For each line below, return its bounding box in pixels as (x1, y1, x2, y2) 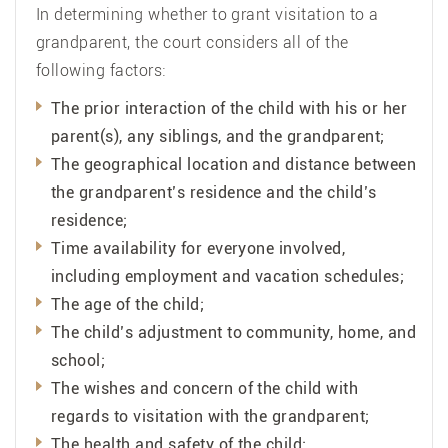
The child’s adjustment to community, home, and (51, 322, 417, 342)
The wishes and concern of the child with (51, 378, 359, 398)
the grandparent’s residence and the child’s (51, 182, 377, 202)
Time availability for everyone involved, (51, 238, 346, 258)
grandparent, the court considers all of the (36, 32, 349, 52)
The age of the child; (51, 294, 205, 314)
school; (51, 350, 106, 370)
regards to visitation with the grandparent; (51, 406, 370, 426)
